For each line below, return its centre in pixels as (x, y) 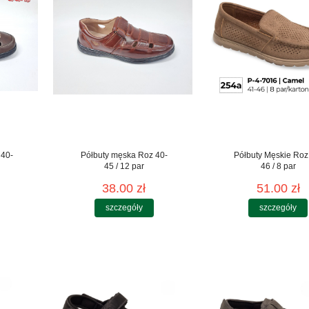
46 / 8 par (278, 166)
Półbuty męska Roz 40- (124, 155)
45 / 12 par (124, 166)
